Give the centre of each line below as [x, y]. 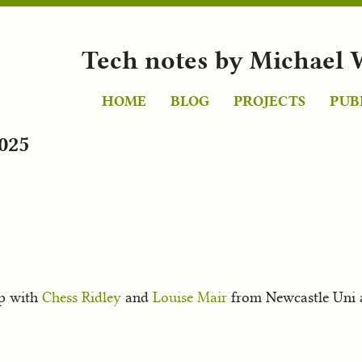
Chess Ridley [82, 297]
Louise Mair [190, 297]
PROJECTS [269, 101]
